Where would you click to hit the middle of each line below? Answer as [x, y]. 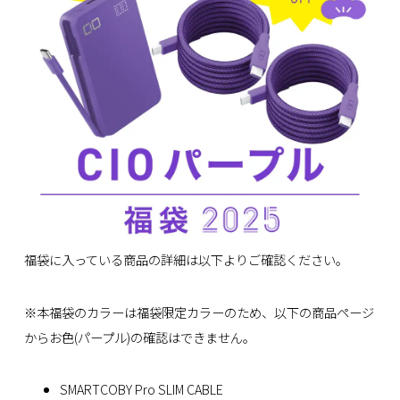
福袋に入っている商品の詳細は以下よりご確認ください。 [186, 260]
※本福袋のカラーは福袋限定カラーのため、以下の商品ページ [199, 312]
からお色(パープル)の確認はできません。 [139, 337]
